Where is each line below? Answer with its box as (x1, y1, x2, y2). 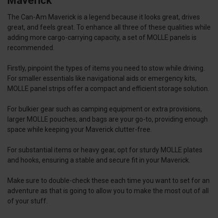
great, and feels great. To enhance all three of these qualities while (7, 23, 211, 32)
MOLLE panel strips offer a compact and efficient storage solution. (7, 85, 211, 93)
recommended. (7, 44, 54, 52)
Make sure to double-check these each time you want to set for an (7, 177, 210, 185)
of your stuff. (7, 197, 48, 205)
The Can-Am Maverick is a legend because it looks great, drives (7, 13, 200, 21)
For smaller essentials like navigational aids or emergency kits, (7, 74, 197, 83)
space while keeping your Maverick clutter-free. (7, 126, 153, 134)
